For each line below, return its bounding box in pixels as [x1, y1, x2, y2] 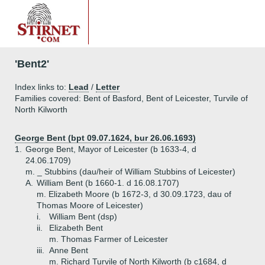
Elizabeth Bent [49, 223, 103, 232]
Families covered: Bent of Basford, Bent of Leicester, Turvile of [15, 93, 248, 103]
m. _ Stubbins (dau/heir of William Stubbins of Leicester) [25, 167, 235, 176]
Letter [96, 82, 119, 92]
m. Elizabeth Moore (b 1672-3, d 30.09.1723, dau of [37, 189, 231, 199]
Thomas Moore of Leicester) [37, 201, 143, 210]
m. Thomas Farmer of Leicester [49, 234, 168, 244]
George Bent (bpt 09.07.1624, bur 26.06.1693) [15, 133, 196, 143]
